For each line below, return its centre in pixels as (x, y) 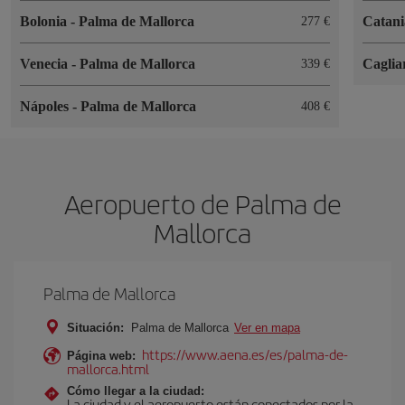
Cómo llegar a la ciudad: (136, 391)
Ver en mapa (267, 327)
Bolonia (45, 21)
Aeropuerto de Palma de (202, 203)
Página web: (101, 355)
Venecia (46, 63)
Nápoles (46, 106)
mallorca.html (108, 368)
